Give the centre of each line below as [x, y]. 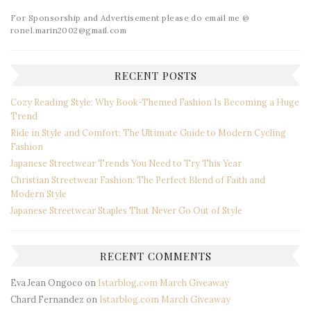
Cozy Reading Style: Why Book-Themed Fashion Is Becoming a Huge [155, 102]
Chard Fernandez [47, 300]
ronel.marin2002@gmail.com [69, 31]
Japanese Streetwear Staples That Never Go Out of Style [126, 211]
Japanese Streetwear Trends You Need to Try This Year [126, 163]
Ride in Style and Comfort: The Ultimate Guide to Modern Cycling [148, 133]
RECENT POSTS [155, 75]
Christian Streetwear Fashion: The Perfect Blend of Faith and [138, 180]
